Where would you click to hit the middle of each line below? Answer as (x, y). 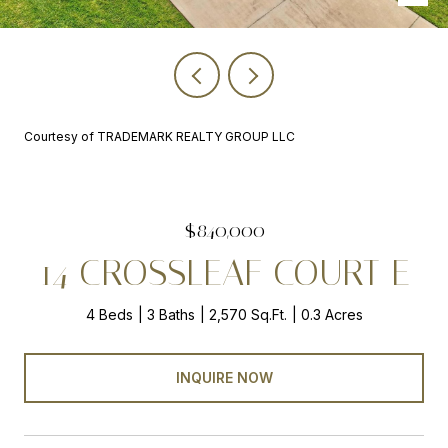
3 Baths (170, 314)
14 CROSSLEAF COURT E (224, 273)
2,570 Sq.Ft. (247, 314)
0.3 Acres (331, 314)
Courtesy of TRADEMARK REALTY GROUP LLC (159, 136)
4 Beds (109, 314)
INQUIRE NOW (224, 377)
